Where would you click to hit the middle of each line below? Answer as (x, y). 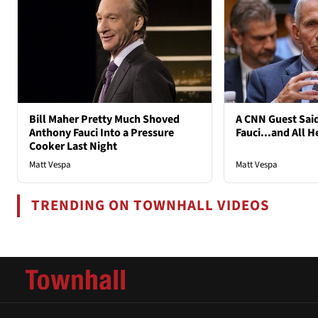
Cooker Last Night (73, 147)
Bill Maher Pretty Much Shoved (104, 120)
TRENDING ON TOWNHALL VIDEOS (151, 206)
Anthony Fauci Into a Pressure (102, 133)
